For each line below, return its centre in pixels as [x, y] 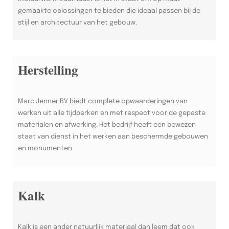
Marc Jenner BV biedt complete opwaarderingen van [103, 101]
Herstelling [48, 70]
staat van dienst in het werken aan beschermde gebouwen [113, 136]
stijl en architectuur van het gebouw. [77, 22]
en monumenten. [46, 148]
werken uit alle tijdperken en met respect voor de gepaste [112, 113]
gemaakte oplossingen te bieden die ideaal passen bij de [109, 11]
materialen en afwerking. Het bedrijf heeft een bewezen [107, 125]
